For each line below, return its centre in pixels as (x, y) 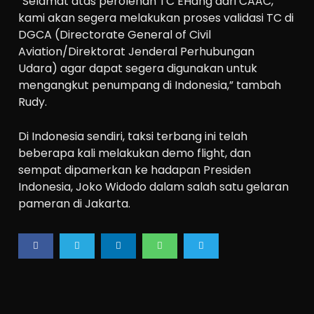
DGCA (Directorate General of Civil (115, 34)
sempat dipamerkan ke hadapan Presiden (135, 170)
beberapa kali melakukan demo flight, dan (135, 153)
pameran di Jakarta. (75, 204)
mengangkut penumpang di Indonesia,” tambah (150, 85)
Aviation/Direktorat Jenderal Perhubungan (137, 51)
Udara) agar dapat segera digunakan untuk (138, 68)
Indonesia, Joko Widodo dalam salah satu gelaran (154, 187)
